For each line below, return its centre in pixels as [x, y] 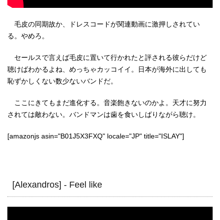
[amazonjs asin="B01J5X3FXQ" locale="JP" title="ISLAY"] [96, 136]
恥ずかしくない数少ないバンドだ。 [62, 81]
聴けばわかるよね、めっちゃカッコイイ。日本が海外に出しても [107, 69]
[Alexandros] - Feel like [57, 184]
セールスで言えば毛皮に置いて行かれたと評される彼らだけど [107, 57]
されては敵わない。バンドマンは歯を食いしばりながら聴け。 [104, 114]
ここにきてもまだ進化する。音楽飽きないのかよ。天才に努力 [107, 102]
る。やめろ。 [28, 36]
